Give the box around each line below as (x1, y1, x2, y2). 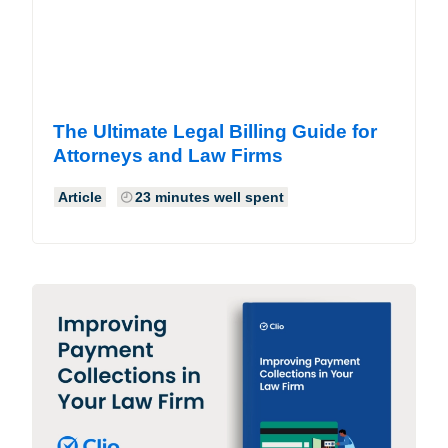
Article (58, 188, 102, 205)
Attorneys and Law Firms (53, 144, 283, 166)
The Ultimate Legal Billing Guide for (53, 120, 377, 142)
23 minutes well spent (135, 188, 284, 205)
